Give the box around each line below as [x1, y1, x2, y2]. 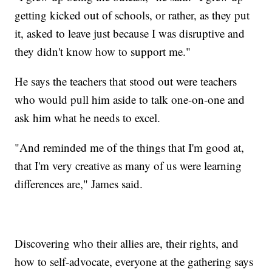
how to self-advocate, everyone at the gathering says [15, 253, 254, 269]
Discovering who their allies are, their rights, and [15, 235, 239, 251]
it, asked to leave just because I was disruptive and [15, 25, 245, 41]
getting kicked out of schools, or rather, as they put [15, 7, 250, 22]
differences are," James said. [15, 175, 143, 191]
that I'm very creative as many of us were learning [15, 157, 242, 173]
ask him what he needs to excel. [15, 109, 161, 125]
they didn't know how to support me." [15, 43, 191, 59]
